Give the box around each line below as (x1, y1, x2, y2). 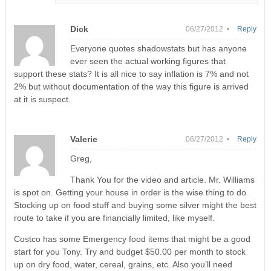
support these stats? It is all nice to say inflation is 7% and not (13, 68, 249, 79)
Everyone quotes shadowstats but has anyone (70, 43, 247, 53)
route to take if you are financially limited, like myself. (13, 212, 215, 223)
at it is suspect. (13, 94, 71, 104)
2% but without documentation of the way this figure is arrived (13, 81, 249, 91)
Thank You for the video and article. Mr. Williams (70, 174, 255, 184)
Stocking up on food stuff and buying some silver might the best (13, 200, 256, 210)
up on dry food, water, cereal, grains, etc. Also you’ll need (13, 259, 232, 269)
